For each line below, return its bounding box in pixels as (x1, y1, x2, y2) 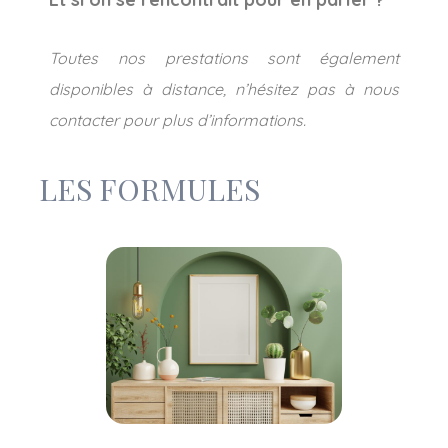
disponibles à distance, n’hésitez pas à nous (49, 78, 399, 99)
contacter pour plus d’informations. (49, 109, 306, 130)
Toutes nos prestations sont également (49, 47, 399, 68)
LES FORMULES (39, 167, 260, 209)
